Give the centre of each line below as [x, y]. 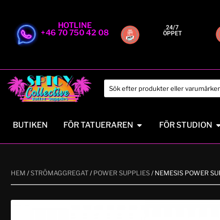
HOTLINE [75, 25]
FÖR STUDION [186, 125]
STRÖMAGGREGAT [59, 173]
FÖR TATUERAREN [98, 125]
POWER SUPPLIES [122, 173]
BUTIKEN [30, 125]
